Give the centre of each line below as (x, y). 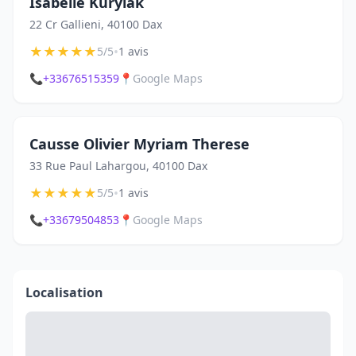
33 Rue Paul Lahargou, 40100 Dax (118, 166)
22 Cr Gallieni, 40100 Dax (96, 24)
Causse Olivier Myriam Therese (139, 144)
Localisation (64, 292)
